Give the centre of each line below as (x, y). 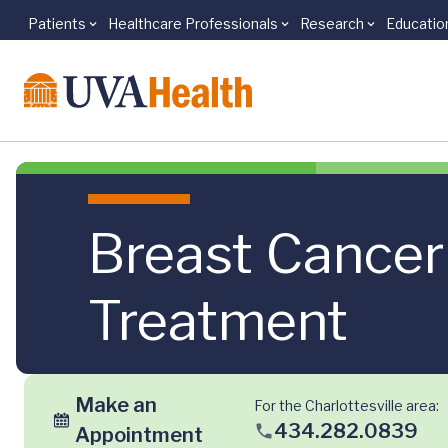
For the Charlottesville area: (346, 405)
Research (332, 23)
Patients (57, 23)
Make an (115, 405)
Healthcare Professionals (193, 23)
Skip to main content (111, 34)
